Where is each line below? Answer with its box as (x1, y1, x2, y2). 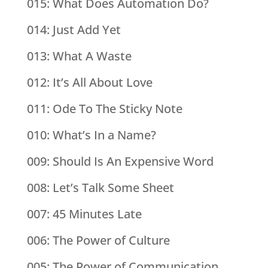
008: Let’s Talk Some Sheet (26, 179, 174, 196)
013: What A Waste (26, 48, 132, 65)
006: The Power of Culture (26, 232, 170, 249)
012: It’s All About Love (26, 74, 153, 91)
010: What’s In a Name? (26, 127, 156, 144)
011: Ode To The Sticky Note (26, 100, 182, 117)
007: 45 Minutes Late (26, 206, 142, 223)
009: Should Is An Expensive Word (26, 153, 214, 170)
